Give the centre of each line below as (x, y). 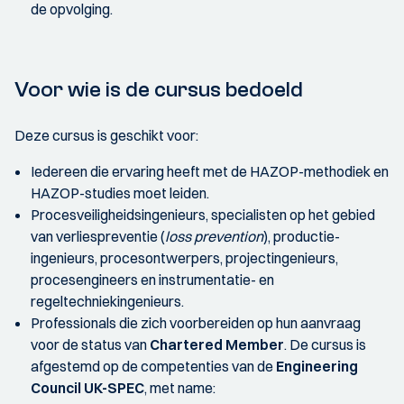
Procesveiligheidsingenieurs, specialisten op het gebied (203, 215)
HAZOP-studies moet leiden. (120, 193)
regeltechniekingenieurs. (107, 301)
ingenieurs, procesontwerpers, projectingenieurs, (184, 258)
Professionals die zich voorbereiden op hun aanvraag (196, 323)
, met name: (180, 388)
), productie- (302, 236)
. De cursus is (325, 344)
